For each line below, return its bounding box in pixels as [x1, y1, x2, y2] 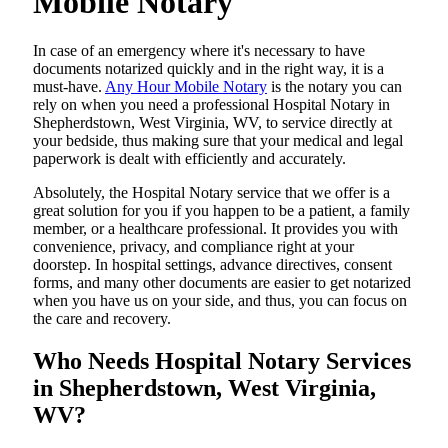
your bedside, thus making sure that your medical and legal [33, 132, 403, 149]
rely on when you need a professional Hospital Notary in [33, 96, 390, 113]
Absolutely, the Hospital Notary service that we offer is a [33, 184, 390, 201]
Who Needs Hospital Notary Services [33, 347, 411, 374]
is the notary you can [267, 78, 402, 95]
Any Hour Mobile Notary [105, 78, 267, 95]
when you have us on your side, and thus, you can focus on [33, 292, 407, 309]
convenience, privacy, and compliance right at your [33, 238, 354, 255]
